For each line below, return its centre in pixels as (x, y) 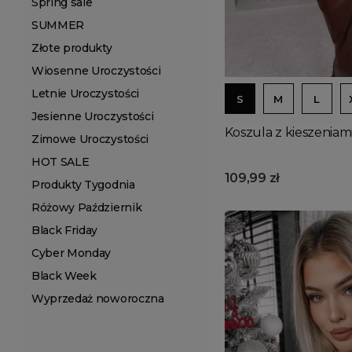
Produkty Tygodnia (83, 185)
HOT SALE (60, 162)
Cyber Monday (71, 253)
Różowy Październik (87, 207)
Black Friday (65, 230)
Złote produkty (72, 48)
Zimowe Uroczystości (90, 139)
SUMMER (58, 25)
